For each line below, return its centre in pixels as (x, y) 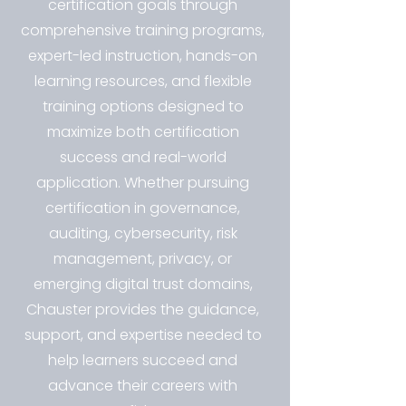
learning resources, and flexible (143, 81)
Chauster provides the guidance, (143, 309)
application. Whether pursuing (143, 183)
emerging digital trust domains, (143, 284)
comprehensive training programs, (143, 30)
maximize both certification (143, 132)
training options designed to (143, 106)
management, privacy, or (143, 259)
